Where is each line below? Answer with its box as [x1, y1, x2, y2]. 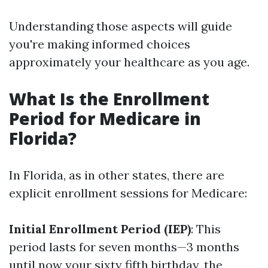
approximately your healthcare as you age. [9, 54, 249, 69]
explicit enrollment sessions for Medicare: [9, 185, 247, 200]
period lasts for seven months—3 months [9, 239, 239, 254]
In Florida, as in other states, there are [9, 167, 224, 182]
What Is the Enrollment [9, 87, 209, 110]
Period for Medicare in [9, 107, 201, 130]
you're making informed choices [9, 36, 190, 51]
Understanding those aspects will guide [9, 19, 232, 33]
